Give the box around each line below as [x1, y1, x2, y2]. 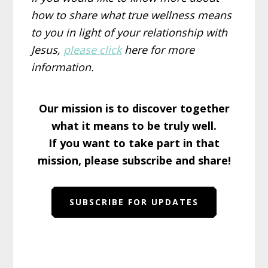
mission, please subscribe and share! [37, 153, 231, 167]
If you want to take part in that [48, 135, 220, 150]
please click [63, 42, 122, 57]
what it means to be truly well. [51, 118, 217, 133]
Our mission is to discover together [38, 100, 230, 115]
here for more [121, 42, 195, 57]
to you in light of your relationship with [31, 25, 228, 39]
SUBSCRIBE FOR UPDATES [69, 196, 199, 208]
